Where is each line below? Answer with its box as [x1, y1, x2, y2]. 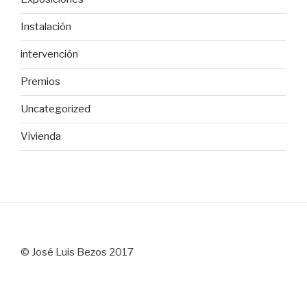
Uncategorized [21, 103, 90, 116]
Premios [21, 75, 60, 88]
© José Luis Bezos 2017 [21, 245, 134, 258]
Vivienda [21, 130, 61, 143]
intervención [21, 48, 78, 61]
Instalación [21, 21, 71, 34]
